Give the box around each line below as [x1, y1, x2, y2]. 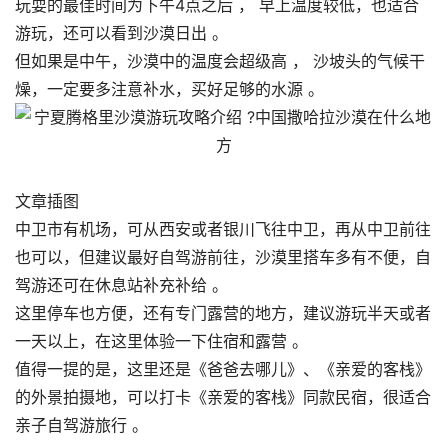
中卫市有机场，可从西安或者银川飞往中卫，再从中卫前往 [15, 219, 431, 239]
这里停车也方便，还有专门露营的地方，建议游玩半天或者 [15, 303, 431, 323]
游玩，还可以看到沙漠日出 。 [15, 23, 228, 43]
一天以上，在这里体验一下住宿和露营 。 [15, 331, 308, 351]
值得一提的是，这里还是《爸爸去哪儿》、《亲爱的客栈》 [15, 359, 431, 379]
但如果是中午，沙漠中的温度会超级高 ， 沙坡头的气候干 [15, 51, 425, 71]
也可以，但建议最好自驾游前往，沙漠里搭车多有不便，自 [15, 247, 431, 267]
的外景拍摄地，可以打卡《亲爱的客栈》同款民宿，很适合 [15, 387, 431, 407]
